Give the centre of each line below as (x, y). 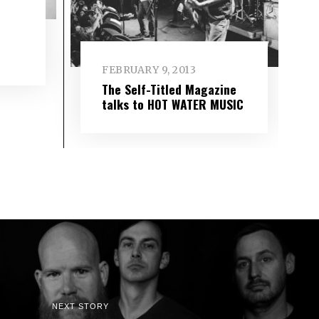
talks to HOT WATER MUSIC (173, 104)
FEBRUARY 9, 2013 (149, 70)
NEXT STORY (80, 307)
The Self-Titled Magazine (169, 89)
